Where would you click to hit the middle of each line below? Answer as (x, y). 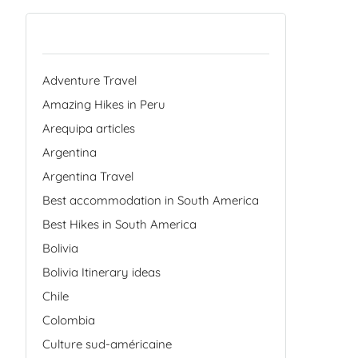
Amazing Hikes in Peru (104, 104)
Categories (74, 41)
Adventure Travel (90, 80)
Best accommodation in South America (151, 200)
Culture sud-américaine (107, 344)
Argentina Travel (88, 176)
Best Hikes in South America (120, 224)
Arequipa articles (89, 128)
